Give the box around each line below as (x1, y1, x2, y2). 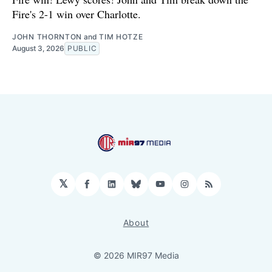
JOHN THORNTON (12, 32, 83, 41)
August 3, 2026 (12, 43, 64, 53)
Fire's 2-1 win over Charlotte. (12, 6, 141, 21)
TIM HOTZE (99, 32, 143, 41)
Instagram (183, 182, 237, 195)
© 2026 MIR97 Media (93, 250, 179, 260)
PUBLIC (67, 43, 97, 53)
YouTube (159, 182, 206, 195)
